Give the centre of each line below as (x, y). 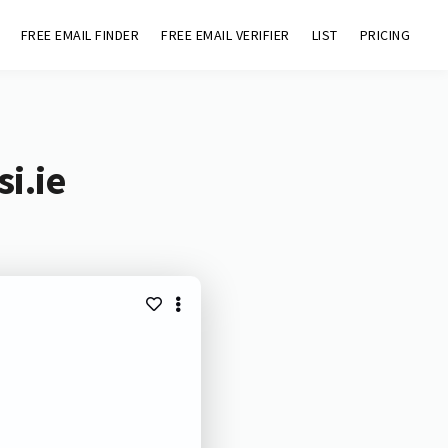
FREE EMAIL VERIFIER (225, 35)
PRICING (385, 35)
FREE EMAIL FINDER (80, 35)
